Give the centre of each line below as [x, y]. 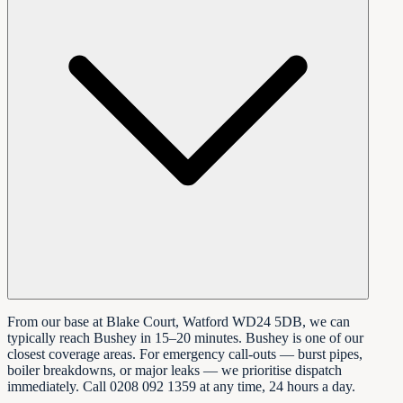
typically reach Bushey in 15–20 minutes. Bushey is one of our [185, 338]
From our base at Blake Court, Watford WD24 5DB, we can [179, 322]
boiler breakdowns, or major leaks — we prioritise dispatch [175, 371]
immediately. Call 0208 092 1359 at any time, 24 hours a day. [181, 387]
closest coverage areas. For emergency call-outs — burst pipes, [185, 354]
